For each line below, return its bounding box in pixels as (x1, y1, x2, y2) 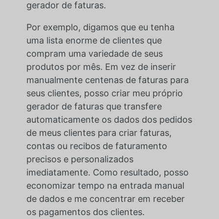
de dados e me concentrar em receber (26, 193, 185, 204)
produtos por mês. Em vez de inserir (26, 61, 176, 72)
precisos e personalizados (26, 153, 133, 164)
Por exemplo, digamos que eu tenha (26, 22, 175, 32)
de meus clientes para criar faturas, (26, 127, 172, 138)
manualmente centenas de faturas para (26, 74, 189, 85)
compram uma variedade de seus (26, 48, 163, 59)
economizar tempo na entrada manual (26, 180, 184, 191)
